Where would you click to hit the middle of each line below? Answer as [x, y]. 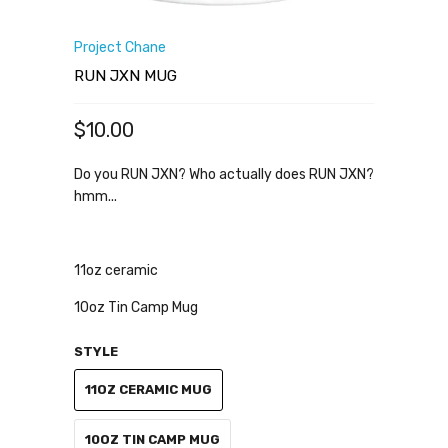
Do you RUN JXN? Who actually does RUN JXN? [224, 174]
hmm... [95, 196]
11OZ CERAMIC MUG [148, 389]
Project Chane [120, 47]
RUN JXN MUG [125, 76]
